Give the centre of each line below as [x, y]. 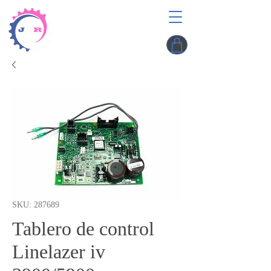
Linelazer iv [59, 252]
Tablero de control [83, 229]
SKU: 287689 [36, 205]
